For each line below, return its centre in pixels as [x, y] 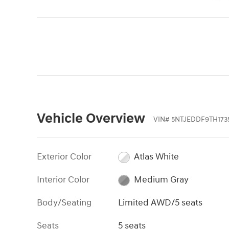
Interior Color [63, 180]
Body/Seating [64, 203]
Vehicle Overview [91, 118]
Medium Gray [161, 180]
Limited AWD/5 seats [161, 203]
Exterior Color [64, 157]
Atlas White [156, 157]
